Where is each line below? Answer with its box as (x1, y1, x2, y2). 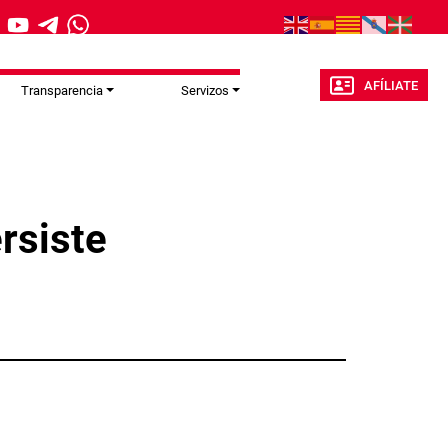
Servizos (181, 83, 230, 98)
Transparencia (20, 83, 103, 98)
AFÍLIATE (363, 77, 418, 93)
